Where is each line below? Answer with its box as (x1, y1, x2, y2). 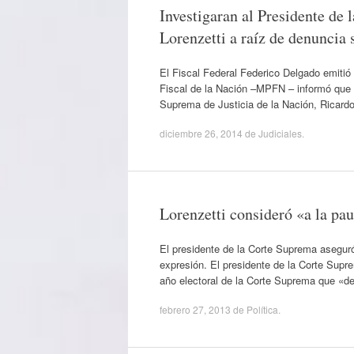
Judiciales (258, 126, 302, 140)
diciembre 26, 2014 (160, 126, 243, 140)
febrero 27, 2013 (160, 303, 231, 316)
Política (247, 303, 278, 316)
